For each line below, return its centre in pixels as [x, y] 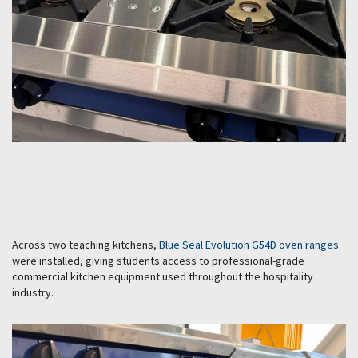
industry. [33, 293]
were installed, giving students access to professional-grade [158, 261]
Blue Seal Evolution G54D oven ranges [249, 245]
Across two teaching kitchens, [86, 245]
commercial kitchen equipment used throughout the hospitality [163, 277]
